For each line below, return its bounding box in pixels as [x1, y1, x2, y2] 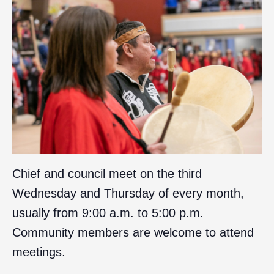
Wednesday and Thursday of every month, [12, 186, 244, 200]
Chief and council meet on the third [12, 166, 202, 180]
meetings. [12, 245, 65, 259]
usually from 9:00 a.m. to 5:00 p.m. [12, 206, 204, 220]
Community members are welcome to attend [12, 225, 254, 239]
